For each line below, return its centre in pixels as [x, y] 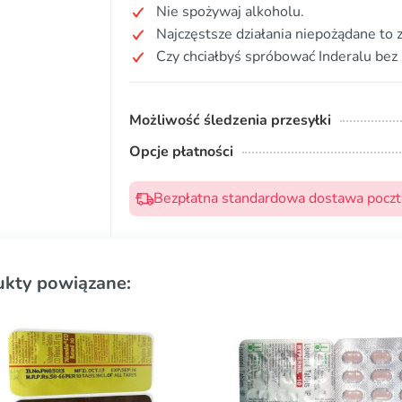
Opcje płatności [181, 152]
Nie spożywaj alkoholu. [230, 12]
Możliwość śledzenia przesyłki [230, 120]
